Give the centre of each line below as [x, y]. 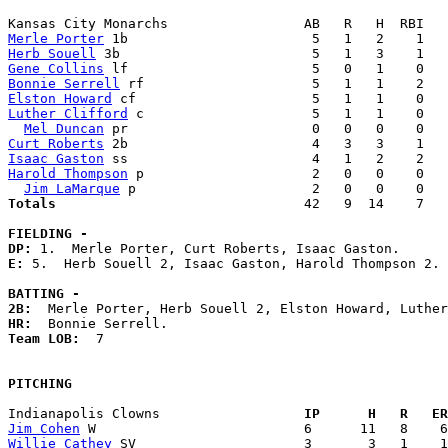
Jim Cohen [44, 429]
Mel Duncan [64, 129]
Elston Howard [60, 99]
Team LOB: [52, 339]
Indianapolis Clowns [148, 414]
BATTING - [44, 294]
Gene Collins [56, 69]
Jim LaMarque [72, 189]
